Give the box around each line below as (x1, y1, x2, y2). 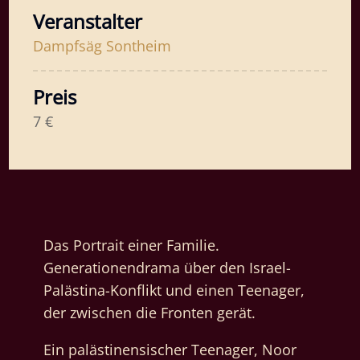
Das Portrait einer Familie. (43, 235, 219, 256)
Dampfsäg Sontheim (33, 36, 172, 56)
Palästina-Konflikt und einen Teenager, (43, 280, 305, 301)
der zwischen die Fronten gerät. (43, 303, 256, 323)
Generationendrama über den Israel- (43, 258, 291, 278)
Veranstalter (33, 8, 143, 35)
